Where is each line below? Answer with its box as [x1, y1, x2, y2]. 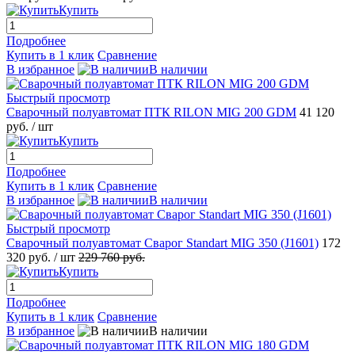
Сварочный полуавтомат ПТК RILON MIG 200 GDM [6, 105, 296, 119]
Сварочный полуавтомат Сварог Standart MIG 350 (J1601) [6, 235, 319, 250]
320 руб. [6, 250, 54, 264]
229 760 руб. [78, 250, 145, 264]
